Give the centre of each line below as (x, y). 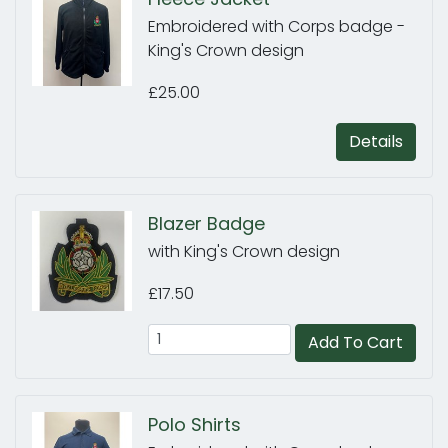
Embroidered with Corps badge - (276, 26)
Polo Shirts (194, 424)
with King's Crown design (244, 251)
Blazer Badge (206, 223)
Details (376, 141)
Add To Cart (355, 342)
